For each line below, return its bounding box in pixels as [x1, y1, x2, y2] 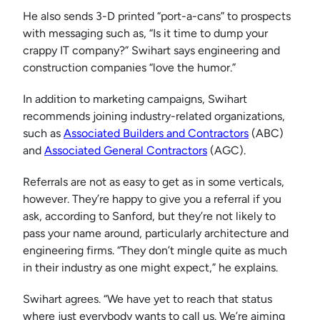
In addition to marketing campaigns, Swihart [23, 92, 247, 106]
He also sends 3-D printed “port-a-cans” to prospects [23, 9, 291, 24]
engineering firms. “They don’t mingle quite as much [23, 244, 287, 258]
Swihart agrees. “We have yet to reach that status [23, 292, 272, 306]
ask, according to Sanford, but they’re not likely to [23, 209, 276, 224]
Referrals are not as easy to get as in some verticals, [23, 175, 284, 189]
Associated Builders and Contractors [64, 126, 249, 141]
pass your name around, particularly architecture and [23, 226, 289, 241]
